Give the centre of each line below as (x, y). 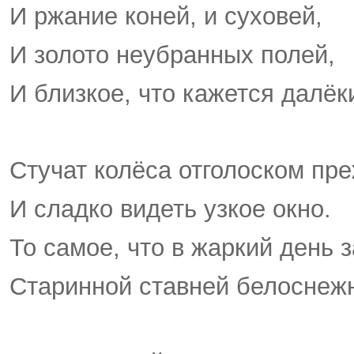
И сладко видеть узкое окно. (170, 209)
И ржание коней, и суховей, (166, 17)
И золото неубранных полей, (172, 55)
